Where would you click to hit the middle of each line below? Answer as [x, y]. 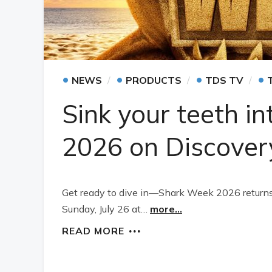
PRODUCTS [154, 80]
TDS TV [224, 80]
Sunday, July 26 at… [106, 209]
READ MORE [93, 231]
